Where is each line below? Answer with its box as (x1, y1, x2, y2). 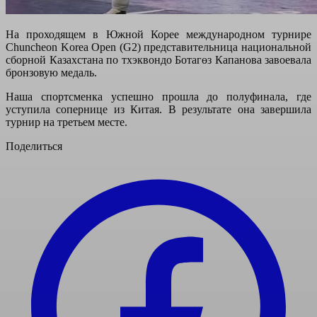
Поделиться (6, 139, 62, 152)
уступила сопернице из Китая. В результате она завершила (6, 103, 311, 115)
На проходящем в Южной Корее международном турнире (6, 28, 311, 40)
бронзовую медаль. (6, 66, 97, 79)
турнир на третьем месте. (6, 115, 127, 128)
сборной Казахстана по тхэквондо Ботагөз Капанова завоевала (6, 53, 311, 66)
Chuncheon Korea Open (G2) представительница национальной (6, 40, 311, 53)
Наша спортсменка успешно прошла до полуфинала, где (6, 90, 311, 103)
